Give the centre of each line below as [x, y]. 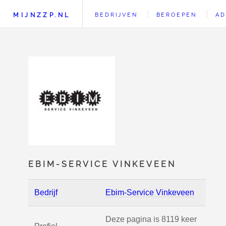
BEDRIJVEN [116, 15]
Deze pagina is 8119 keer [151, 219]
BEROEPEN [176, 15]
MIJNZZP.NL [42, 15]
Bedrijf [46, 192]
